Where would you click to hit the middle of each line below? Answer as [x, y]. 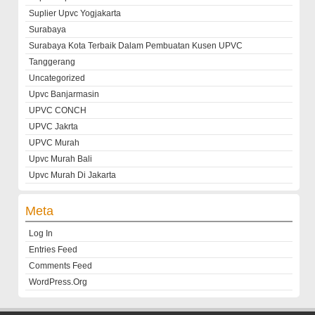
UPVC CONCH [58, 111]
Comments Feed [61, 266]
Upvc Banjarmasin [64, 95]
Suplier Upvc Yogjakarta [75, 14]
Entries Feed [53, 250]
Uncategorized [57, 78]
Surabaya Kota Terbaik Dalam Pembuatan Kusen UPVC [136, 46]
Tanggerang [52, 62]
